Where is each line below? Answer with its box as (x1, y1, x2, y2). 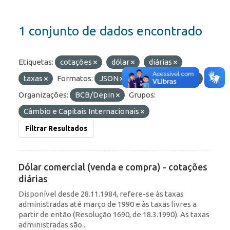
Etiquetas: (18, 57, 53, 67)
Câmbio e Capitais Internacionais (24, 107, 141, 116)
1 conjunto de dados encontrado (18, 24, 202, 39)
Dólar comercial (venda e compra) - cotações (18, 162, 207, 172)
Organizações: (18, 90, 68, 100)
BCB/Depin (75, 90, 116, 100)
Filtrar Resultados (25, 124, 87, 133)
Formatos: (57, 74, 93, 83)
